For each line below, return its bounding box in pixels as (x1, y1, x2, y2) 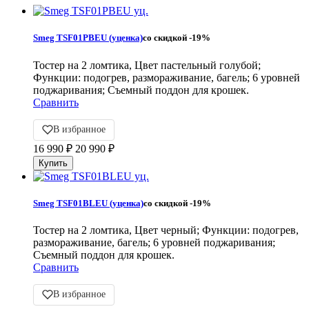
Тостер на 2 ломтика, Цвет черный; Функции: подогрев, (33, 223, 299, 236)
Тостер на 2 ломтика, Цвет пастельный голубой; (33, 59, 261, 71)
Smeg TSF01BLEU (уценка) (33, 197, 143, 208)
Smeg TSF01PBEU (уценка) (33, 32, 143, 43)
